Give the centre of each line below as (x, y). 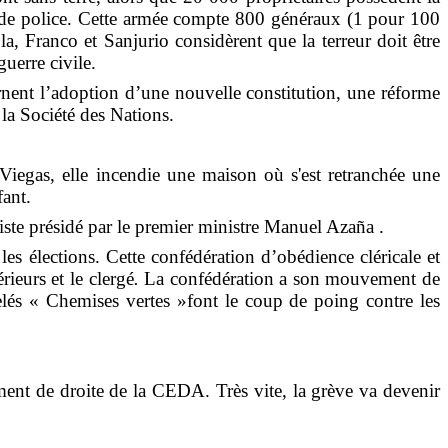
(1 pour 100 (390, 18)
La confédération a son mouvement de (289, 278)
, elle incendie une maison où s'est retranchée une (245, 174)
